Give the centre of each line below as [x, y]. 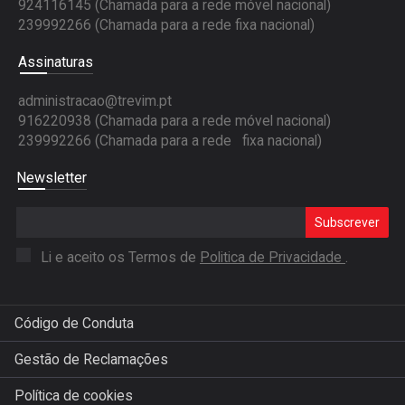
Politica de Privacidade [273, 258]
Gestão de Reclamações [91, 360]
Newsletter [52, 178]
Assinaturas [56, 62]
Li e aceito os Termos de [120, 258]
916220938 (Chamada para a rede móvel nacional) [174, 122]
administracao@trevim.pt [95, 102]
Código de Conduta [74, 324]
